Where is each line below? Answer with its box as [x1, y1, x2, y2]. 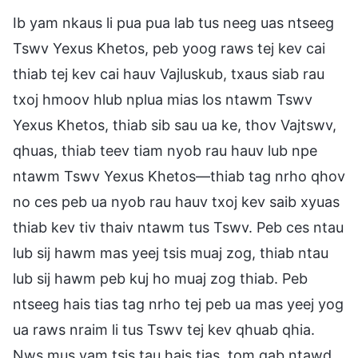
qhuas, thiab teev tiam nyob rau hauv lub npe [13, 141, 317, 159]
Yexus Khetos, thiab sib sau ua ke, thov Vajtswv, [13, 116, 336, 133]
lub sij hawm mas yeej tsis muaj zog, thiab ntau [13, 244, 328, 261]
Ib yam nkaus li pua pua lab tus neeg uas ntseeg [13, 14, 334, 31]
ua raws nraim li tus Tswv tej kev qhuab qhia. [13, 320, 315, 338]
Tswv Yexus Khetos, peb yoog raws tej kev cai [13, 39, 325, 57]
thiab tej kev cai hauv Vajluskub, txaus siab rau [13, 65, 324, 82]
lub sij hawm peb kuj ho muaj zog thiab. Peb [13, 269, 308, 287]
